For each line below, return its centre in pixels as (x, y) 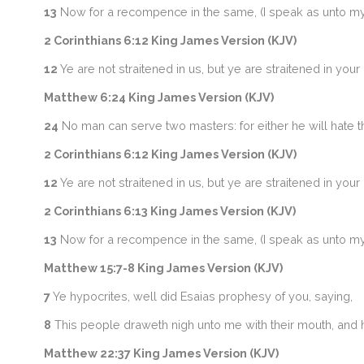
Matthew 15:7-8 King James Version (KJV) (163, 268)
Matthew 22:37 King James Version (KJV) (161, 353)
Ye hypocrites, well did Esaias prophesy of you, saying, (201, 296)
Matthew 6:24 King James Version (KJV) (158, 97)
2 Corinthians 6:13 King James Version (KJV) (169, 211)
